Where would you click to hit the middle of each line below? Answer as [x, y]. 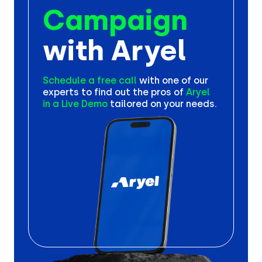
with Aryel [114, 50]
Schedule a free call [90, 80]
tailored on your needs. [163, 104]
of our [195, 80]
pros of [168, 92]
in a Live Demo [75, 104]
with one [159, 80]
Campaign [115, 20]
